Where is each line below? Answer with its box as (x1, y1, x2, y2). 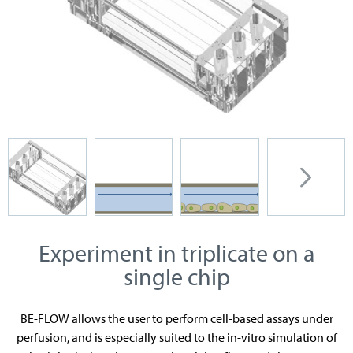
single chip (123, 262, 230, 292)
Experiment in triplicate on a (39, 238, 314, 269)
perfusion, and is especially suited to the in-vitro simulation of (16, 329, 337, 345)
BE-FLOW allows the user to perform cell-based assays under (20, 310, 333, 326)
